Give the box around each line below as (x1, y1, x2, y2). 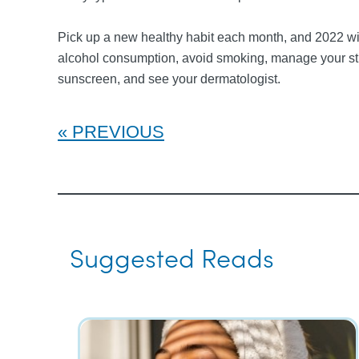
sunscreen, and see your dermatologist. (58, 72, 280, 86)
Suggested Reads (70, 239, 274, 275)
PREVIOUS (72, 122, 164, 142)
